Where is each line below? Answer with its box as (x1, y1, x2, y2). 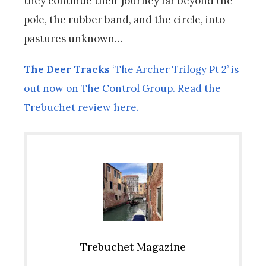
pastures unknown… (24, 31, 123, 45)
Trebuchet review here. (24, 100, 141, 114)
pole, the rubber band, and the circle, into (24, 12, 225, 26)
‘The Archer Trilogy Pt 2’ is (110, 62, 239, 76)
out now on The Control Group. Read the (24, 81, 221, 95)
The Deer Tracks (24, 62, 110, 76)
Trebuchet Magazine (80, 240, 186, 254)
